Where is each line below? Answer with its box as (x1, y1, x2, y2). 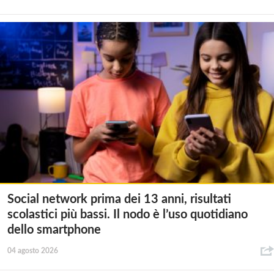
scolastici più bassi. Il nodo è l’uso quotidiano (7, 208, 248, 221)
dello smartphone (7, 223, 101, 236)
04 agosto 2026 (7, 246, 58, 254)
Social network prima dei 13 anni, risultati (7, 193, 231, 206)
